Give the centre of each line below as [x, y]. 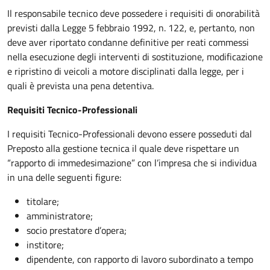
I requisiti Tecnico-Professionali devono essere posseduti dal [130, 134]
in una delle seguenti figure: [65, 177]
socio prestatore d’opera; [77, 230]
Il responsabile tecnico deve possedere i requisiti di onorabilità [133, 13]
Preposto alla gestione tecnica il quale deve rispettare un [123, 148]
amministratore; [60, 216]
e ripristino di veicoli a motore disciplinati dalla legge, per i [126, 71]
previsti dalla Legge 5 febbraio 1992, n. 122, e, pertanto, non [131, 28]
